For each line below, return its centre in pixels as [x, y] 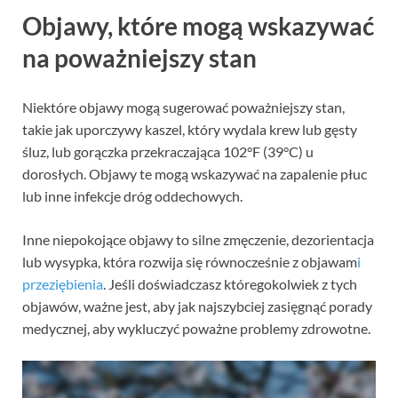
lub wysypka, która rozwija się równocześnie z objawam [190, 262]
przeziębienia [63, 284]
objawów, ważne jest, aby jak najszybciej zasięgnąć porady [197, 306]
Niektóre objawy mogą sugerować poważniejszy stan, [183, 107]
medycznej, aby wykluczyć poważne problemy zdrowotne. [196, 329]
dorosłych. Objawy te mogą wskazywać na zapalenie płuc [195, 174]
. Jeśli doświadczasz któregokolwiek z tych [230, 284]
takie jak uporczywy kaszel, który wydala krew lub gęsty [190, 130]
